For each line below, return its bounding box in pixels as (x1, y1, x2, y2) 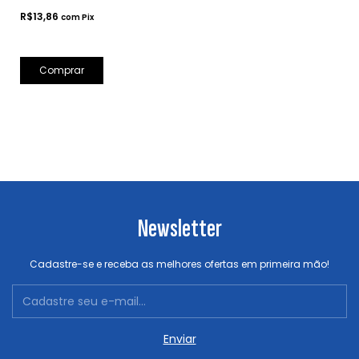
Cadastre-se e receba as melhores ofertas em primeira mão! (30, 257, 329, 272)
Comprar (39, 63, 84, 78)
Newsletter (137, 213, 222, 245)
